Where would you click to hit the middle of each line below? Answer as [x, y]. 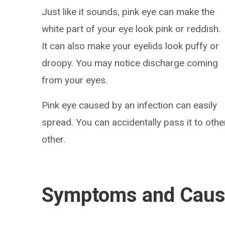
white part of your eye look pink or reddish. [131, 29]
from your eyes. [75, 80]
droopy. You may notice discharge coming [130, 63]
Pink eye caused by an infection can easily [130, 105]
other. [54, 139]
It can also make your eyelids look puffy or [131, 46]
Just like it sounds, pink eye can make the [128, 12]
